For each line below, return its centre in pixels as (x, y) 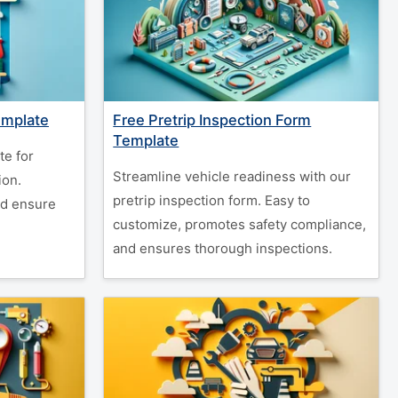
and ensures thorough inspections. (223, 248)
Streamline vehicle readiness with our (232, 176)
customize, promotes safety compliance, (240, 224)
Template (146, 140)
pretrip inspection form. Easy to (212, 200)
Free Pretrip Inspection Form (212, 120)
